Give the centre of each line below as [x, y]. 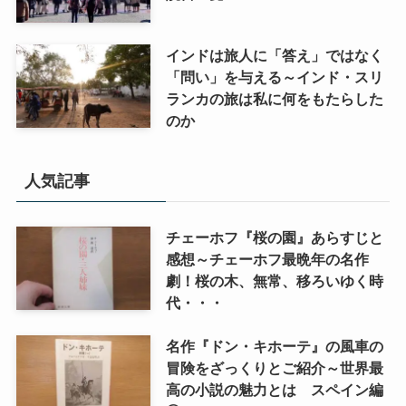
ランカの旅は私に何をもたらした [274, 99]
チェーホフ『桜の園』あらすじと [274, 238]
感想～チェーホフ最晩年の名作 [267, 260]
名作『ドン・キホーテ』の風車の [274, 347]
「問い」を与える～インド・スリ [274, 77]
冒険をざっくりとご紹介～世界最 [274, 368]
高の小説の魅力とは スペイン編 [274, 390]
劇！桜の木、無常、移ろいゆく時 [274, 281]
